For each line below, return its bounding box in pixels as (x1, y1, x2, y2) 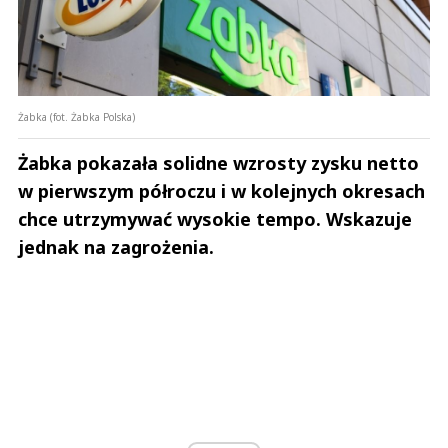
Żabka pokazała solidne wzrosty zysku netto (18, 151, 419, 176)
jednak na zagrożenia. (18, 235, 214, 260)
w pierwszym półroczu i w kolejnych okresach (18, 179, 425, 204)
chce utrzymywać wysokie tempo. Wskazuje (18, 207, 412, 232)
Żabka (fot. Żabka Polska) (18, 110, 135, 125)
